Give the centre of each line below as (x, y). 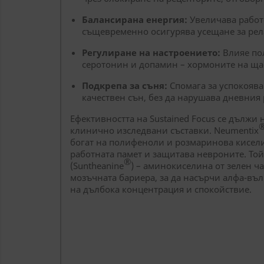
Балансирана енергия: (135, 19)
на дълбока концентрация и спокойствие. (161, 189)
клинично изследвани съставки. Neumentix (164, 130)
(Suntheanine (97, 166)
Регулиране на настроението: (151, 52)
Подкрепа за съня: (125, 85)
